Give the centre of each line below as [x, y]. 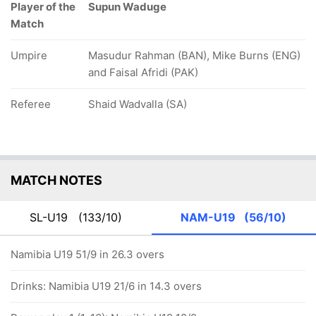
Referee [31, 104]
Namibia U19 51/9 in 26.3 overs [87, 254]
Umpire [29, 55]
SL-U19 [52, 217]
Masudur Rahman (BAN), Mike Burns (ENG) [194, 55]
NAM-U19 [211, 217]
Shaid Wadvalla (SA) [138, 104]
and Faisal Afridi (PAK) [143, 72]
